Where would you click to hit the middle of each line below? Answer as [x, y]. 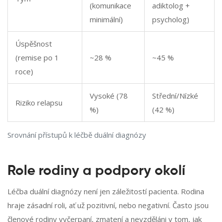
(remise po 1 [37, 58]
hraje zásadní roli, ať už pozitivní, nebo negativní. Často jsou [108, 205]
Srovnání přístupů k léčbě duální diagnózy [77, 135]
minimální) [106, 20]
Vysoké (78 [109, 96]
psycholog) [171, 20]
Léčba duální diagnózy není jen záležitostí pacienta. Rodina [106, 192]
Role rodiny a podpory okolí [96, 171]
